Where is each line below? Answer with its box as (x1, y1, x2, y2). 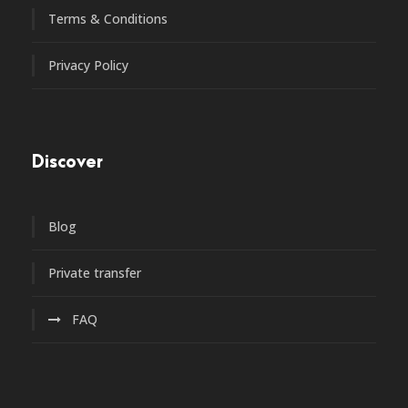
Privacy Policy (48, 56, 128, 75)
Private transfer (48, 264, 141, 282)
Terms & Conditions (48, 10, 168, 28)
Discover (32, 153, 103, 173)
